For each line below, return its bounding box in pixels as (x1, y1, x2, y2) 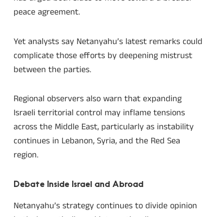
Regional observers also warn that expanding (14, 93, 182, 106)
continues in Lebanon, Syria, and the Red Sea (14, 135, 180, 148)
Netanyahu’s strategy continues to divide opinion (14, 200, 197, 213)
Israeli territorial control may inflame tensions (14, 107, 185, 120)
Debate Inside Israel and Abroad (14, 180, 143, 189)
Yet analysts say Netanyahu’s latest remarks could (14, 35, 202, 48)
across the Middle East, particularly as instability (14, 121, 194, 134)
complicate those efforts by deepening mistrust (14, 49, 192, 62)
